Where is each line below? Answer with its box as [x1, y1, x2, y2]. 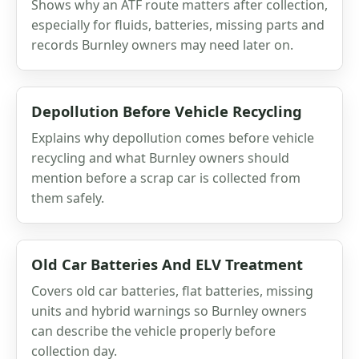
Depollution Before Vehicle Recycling [31, 100, 302, 121]
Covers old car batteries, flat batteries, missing [31, 281, 313, 300]
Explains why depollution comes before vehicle [31, 128, 314, 147]
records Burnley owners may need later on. [31, 35, 293, 54]
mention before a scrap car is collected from [31, 168, 301, 187]
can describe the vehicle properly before [31, 321, 276, 340]
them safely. [31, 188, 104, 207]
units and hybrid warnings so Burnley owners [31, 301, 307, 320]
